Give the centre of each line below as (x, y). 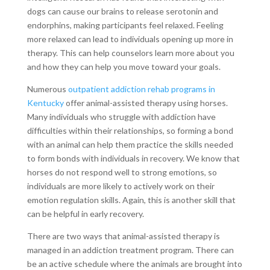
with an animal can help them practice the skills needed (130, 145)
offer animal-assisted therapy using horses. (146, 103)
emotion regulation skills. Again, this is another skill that (131, 200)
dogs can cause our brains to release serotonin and (122, 11)
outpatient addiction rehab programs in (141, 89)
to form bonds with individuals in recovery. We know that (133, 159)
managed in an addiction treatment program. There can (130, 250)
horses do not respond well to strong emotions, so (122, 172)
